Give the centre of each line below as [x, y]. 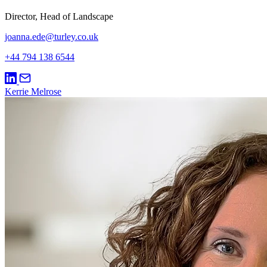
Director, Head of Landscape [59, 17]
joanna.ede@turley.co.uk [52, 37]
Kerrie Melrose [33, 92]
